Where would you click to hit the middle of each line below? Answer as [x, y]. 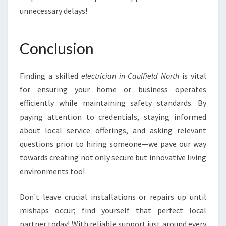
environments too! [52, 171]
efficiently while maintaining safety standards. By [113, 103]
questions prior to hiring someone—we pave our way [113, 144]
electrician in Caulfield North [130, 76]
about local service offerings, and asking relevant [113, 130]
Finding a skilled [50, 76]
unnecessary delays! [53, 11]
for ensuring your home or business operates [113, 89]
